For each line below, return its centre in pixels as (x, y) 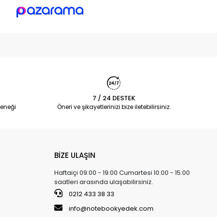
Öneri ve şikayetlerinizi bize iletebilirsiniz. (114, 107)
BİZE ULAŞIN (75, 155)
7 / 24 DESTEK (114, 98)
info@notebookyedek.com (111, 209)
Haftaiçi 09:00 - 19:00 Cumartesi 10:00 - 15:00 (122, 173)
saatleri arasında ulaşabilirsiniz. (103, 182)
